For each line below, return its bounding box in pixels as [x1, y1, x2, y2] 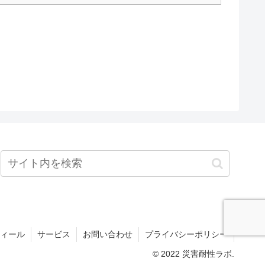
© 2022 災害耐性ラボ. [153, 249, 234, 259]
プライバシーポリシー [145, 230, 228, 240]
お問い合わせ [83, 230, 132, 240]
